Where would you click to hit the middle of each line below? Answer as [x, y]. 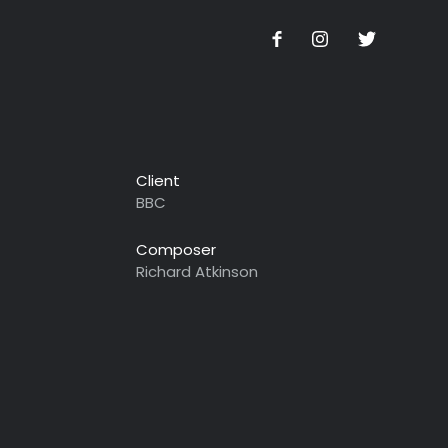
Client [158, 180]
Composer [176, 249]
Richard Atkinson [197, 271]
